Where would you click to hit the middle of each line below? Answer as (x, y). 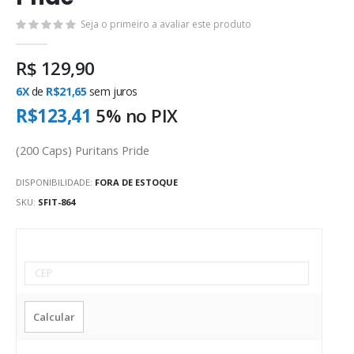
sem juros (113, 92)
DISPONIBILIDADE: (54, 183)
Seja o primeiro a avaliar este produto (166, 24)
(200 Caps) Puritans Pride (83, 150)
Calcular (54, 316)
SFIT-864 (56, 201)
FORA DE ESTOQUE (136, 183)
